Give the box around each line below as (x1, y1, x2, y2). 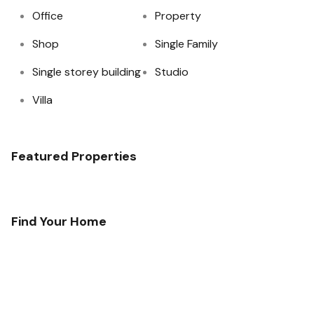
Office (32, 8, 63, 23)
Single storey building (32, 64, 141, 79)
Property (155, 8, 201, 23)
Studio (155, 64, 189, 79)
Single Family (155, 36, 218, 51)
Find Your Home (11, 213, 107, 230)
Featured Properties (11, 148, 137, 165)
